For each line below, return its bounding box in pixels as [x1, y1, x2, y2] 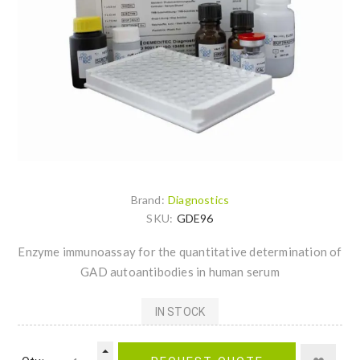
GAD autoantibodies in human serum [80, 264, 280, 280]
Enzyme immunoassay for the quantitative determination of [18, 244, 342, 260]
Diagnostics [168, 193, 230, 207]
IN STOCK [154, 305, 206, 318]
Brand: [130, 193, 165, 207]
